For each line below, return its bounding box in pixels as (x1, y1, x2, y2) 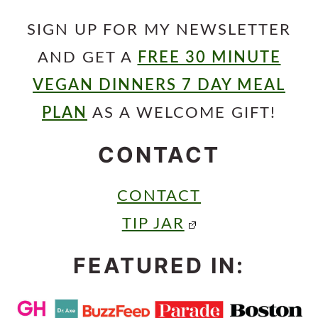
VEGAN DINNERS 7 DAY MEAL (33, 77, 285, 93)
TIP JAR (121, 215, 185, 231)
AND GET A (37, 49, 138, 65)
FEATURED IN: (73, 252, 245, 278)
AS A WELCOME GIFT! (87, 104, 276, 121)
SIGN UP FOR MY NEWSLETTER (27, 21, 291, 38)
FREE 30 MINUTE (137, 49, 281, 65)
